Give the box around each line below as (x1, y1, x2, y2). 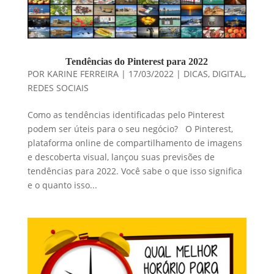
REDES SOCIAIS (27, 82, 89, 94)
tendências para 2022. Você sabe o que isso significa (27, 165, 242, 177)
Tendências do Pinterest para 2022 (65, 56, 209, 67)
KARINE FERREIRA (46, 68, 119, 80)
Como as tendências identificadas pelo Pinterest (27, 109, 224, 121)
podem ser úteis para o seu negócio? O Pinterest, (27, 123, 233, 135)
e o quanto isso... (27, 179, 97, 191)
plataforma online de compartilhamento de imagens (27, 137, 242, 149)
